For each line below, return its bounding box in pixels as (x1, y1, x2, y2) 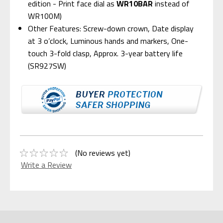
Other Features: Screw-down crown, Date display (28, 22, 194, 34)
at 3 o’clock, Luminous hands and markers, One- (28, 34, 189, 47)
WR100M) (28, 9, 62, 22)
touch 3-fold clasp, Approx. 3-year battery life (28, 47, 183, 59)
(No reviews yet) (75, 146, 130, 159)
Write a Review (21, 158, 72, 171)
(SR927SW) (28, 59, 67, 72)
